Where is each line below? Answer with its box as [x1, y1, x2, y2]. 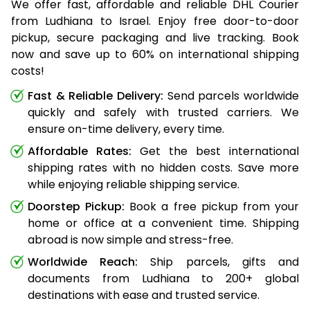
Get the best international [131, 143, 299, 159]
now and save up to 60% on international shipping [11, 46, 299, 62]
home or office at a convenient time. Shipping [28, 215, 299, 231]
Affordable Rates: [28, 143, 131, 159]
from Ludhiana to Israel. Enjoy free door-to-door [11, 12, 299, 29]
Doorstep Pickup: [28, 198, 125, 215]
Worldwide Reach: [28, 253, 138, 270]
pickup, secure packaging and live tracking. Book [11, 29, 299, 46]
